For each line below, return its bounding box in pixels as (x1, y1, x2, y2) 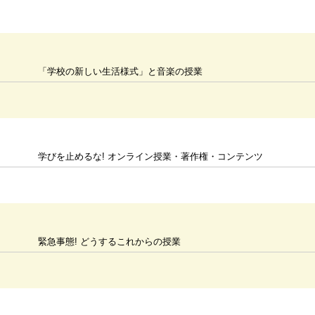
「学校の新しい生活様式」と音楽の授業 (38, 66, 203, 77)
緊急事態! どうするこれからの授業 (38, 236, 181, 247)
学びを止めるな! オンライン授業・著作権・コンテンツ (38, 151, 264, 162)
